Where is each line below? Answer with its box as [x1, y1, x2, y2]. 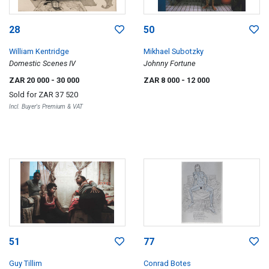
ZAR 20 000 [9, 75, 51, 85]
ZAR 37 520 [38, 89, 78, 99]
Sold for [9, 89, 38, 99]
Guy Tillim [9, 259, 42, 268]
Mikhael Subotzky [144, 46, 204, 56]
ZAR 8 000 [144, 75, 181, 85]
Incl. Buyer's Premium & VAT [9, 102, 83, 110]
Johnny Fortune [144, 58, 196, 68]
